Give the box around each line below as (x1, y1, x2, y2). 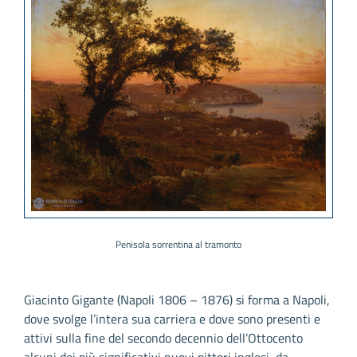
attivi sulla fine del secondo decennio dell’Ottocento (24, 328, 303, 347)
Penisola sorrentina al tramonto (116, 236, 241, 252)
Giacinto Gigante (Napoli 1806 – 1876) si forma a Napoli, (24, 289, 330, 309)
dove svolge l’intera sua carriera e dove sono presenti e (24, 308, 320, 328)
